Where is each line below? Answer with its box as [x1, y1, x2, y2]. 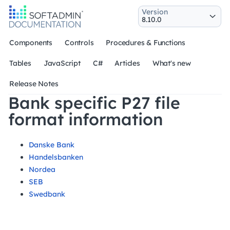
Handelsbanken [29, 152, 83, 162]
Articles [114, 59, 140, 68]
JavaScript [43, 59, 81, 68]
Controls [65, 38, 94, 47]
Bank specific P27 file [8, 92, 180, 113]
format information [8, 109, 163, 129]
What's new [152, 59, 191, 68]
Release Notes [9, 79, 59, 88]
